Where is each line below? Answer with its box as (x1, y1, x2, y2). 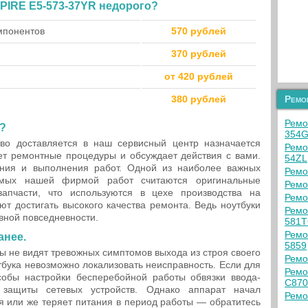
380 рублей (171, 93, 226, 104)
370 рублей (171, 48, 226, 59)
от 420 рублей (164, 71, 233, 82)
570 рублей (171, 25, 226, 36)
